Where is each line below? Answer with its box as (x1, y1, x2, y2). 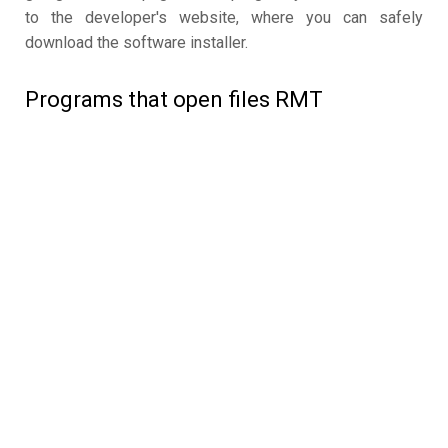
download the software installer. (25, 33, 248, 53)
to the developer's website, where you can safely (25, 8, 423, 28)
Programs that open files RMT (25, 87, 323, 113)
